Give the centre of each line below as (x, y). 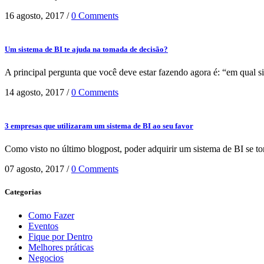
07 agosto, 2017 (34, 169)
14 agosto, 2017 (34, 92)
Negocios (46, 258)
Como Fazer (51, 215)
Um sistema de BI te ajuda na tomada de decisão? (86, 49)
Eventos (43, 226)
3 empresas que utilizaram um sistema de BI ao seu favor (99, 126)
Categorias (23, 192)
